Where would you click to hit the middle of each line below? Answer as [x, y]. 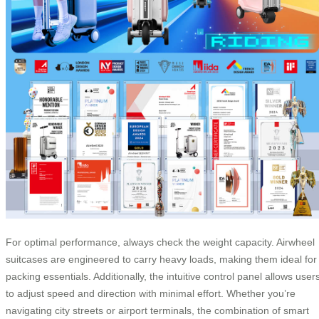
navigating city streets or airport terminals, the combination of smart [157, 311]
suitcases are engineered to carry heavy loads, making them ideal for [161, 260]
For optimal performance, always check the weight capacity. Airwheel [160, 242]
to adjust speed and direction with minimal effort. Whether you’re [151, 294]
